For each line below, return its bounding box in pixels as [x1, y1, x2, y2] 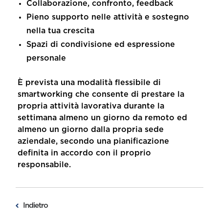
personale [26, 54, 66, 62]
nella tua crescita [26, 27, 94, 35]
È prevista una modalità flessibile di [18, 79, 161, 87]
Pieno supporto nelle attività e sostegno [26, 13, 189, 21]
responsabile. [18, 161, 71, 169]
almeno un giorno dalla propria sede [18, 126, 164, 133]
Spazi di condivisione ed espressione [26, 41, 175, 48]
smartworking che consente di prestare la [18, 90, 184, 98]
